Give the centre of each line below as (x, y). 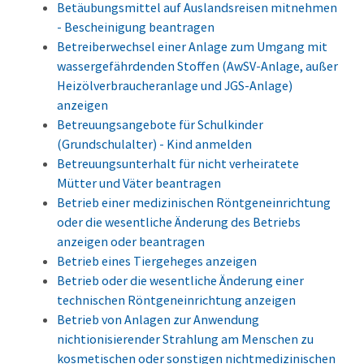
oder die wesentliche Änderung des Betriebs (179, 222)
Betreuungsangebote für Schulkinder (160, 125)
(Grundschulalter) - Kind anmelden (154, 144)
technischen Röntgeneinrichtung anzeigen (176, 300)
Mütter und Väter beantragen (139, 183)
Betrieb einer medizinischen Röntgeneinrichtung (194, 203)
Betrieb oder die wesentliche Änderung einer (180, 281)
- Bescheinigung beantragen (136, 27)
